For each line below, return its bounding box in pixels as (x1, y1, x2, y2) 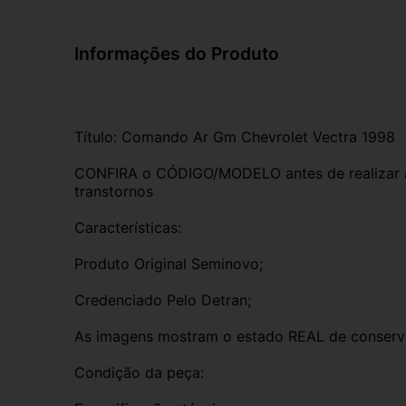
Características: (74, 217, 181, 237)
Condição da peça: (74, 362, 204, 382)
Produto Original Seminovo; (74, 254, 263, 273)
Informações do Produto (74, 42, 279, 64)
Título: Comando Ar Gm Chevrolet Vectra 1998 (74, 127, 395, 146)
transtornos (74, 181, 153, 200)
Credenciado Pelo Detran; (74, 290, 251, 309)
